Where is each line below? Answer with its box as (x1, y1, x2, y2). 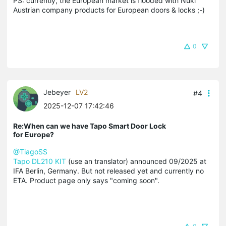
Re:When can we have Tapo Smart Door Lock (13, 121, 166, 130)
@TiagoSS (13, 147, 47, 156)
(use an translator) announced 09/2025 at (68, 156, 206, 165)
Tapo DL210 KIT (13, 156, 68, 165)
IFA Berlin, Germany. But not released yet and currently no (13, 166, 204, 175)
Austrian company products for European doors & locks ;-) (13, 5, 205, 14)
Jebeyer (43, 87, 71, 96)
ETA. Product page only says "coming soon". (13, 176, 159, 185)
